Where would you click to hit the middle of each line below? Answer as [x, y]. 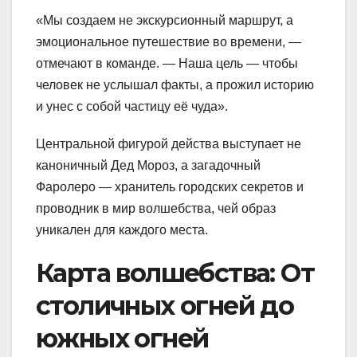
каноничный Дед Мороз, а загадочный [148, 166]
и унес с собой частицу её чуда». [132, 107]
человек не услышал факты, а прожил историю [175, 85]
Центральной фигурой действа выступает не [169, 144]
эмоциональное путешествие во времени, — [169, 42]
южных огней [122, 339]
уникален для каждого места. [122, 230]
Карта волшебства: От [175, 273]
